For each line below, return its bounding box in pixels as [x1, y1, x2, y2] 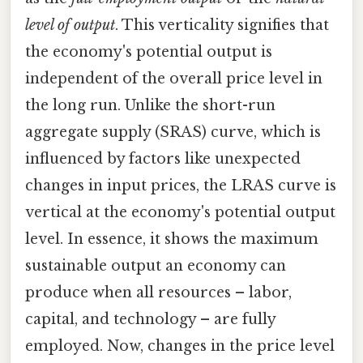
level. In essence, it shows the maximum [25, 229, 318, 248]
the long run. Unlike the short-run [25, 96, 275, 114]
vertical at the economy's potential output [25, 203, 335, 221]
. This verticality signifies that [115, 15, 329, 34]
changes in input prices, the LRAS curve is [25, 176, 336, 194]
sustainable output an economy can [25, 256, 286, 275]
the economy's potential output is [25, 42, 272, 61]
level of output [25, 15, 115, 34]
